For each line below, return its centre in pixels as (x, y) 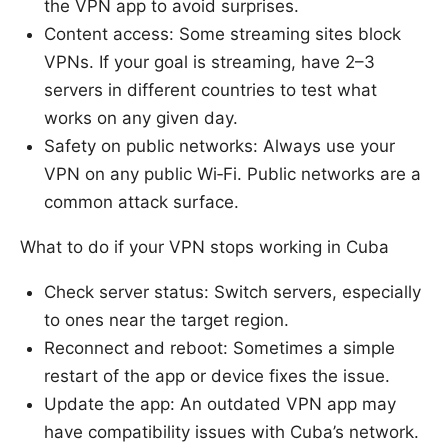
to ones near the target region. (166, 320)
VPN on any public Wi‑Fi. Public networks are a (232, 174)
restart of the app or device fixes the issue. (217, 376)
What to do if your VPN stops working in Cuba (204, 247)
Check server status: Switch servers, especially (232, 292)
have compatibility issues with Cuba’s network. (231, 432)
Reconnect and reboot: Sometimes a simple (219, 348)
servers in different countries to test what (210, 90)
